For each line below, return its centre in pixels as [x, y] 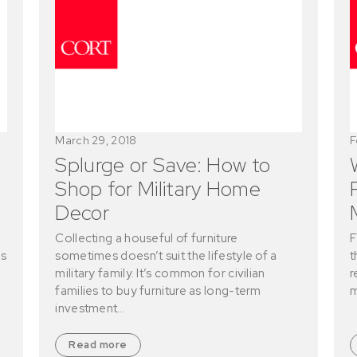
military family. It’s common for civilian [160, 274]
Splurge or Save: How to [163, 165]
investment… [90, 309]
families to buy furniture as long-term [158, 291]
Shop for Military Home [158, 189]
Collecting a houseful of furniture [147, 239]
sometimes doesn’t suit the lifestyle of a [166, 256]
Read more [98, 345]
